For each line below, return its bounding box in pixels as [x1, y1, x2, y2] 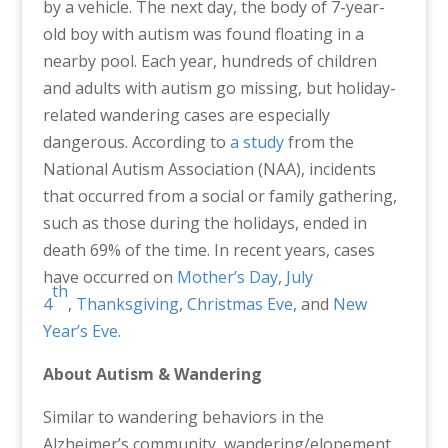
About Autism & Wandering [42, 362, 262, 385]
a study [229, 130, 284, 153]
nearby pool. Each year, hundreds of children [42, 49, 377, 72]
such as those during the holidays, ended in [42, 211, 367, 234]
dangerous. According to [42, 130, 230, 153]
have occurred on [42, 265, 177, 288]
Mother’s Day [176, 265, 278, 288]
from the [283, 130, 354, 153]
